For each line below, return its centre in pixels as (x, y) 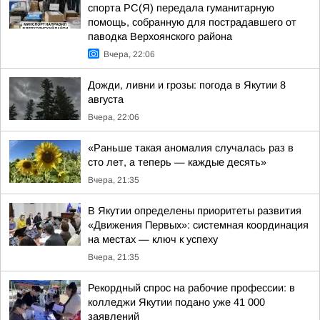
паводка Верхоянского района (160, 36)
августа (106, 99)
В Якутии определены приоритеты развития (195, 211)
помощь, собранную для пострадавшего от (192, 22)
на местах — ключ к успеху (153, 239)
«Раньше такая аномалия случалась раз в (191, 148)
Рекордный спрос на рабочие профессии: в (191, 288)
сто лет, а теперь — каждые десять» (177, 162)
